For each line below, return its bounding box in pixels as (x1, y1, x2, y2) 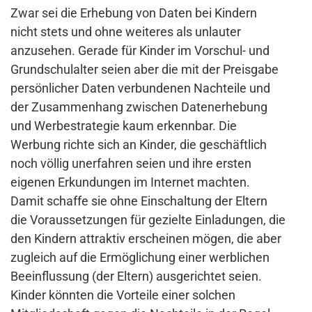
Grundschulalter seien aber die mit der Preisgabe (10, 62, 279, 77)
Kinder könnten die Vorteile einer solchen (10, 288, 235, 303)
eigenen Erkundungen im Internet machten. (10, 175, 250, 190)
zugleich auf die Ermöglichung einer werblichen (10, 250, 270, 265)
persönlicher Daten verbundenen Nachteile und (10, 81, 270, 96)
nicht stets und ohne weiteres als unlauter (10, 24, 241, 40)
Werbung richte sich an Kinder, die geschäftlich (10, 137, 267, 153)
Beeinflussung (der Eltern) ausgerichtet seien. (10, 269, 262, 284)
